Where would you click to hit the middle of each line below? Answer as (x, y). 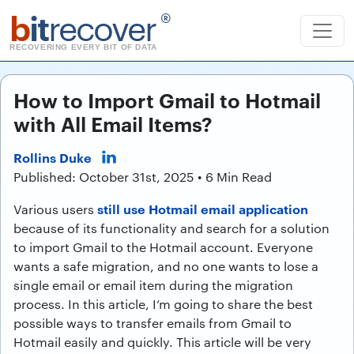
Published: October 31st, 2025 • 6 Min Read (143, 177)
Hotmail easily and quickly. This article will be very (162, 342)
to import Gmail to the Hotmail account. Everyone (163, 247)
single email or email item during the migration (153, 285)
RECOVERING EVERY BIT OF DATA (83, 47)
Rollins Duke (53, 157)
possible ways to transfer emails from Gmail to (153, 323)
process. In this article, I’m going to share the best (163, 304)
